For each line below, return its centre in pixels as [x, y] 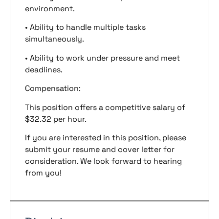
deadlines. [44, 69]
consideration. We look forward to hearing [103, 161]
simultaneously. [55, 39]
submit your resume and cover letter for [100, 150]
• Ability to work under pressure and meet [102, 58]
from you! [43, 173]
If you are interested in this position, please [106, 138]
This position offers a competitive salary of [105, 107]
